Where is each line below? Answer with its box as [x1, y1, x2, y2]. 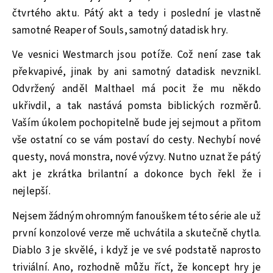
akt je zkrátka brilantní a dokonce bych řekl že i [12, 167, 261, 182]
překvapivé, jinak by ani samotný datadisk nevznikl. [12, 65, 261, 80]
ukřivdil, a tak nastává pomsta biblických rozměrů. [12, 99, 261, 114]
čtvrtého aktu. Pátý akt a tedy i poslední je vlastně [12, 5, 261, 21]
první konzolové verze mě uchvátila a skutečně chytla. [12, 226, 261, 241]
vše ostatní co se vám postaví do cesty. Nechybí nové [12, 133, 261, 148]
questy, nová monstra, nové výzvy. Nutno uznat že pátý [12, 150, 261, 165]
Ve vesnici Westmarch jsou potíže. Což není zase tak [12, 48, 261, 63]
